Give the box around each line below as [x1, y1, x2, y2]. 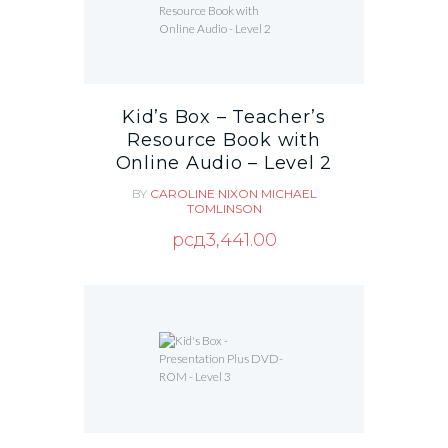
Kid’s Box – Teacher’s [122, 106, 326, 129]
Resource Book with [127, 129, 321, 152]
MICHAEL [260, 185, 317, 201]
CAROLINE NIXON [149, 185, 261, 201]
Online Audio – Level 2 [115, 152, 333, 175]
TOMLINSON [186, 200, 262, 216]
